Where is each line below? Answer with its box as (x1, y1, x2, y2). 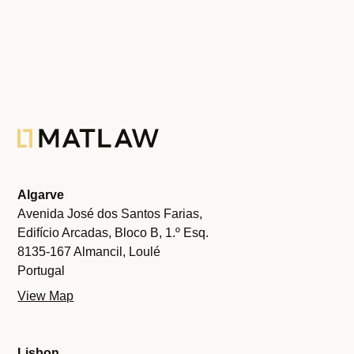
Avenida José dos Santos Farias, (17, 207, 203, 220)
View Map (17, 289, 74, 303)
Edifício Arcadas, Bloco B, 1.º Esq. (17, 226, 209, 239)
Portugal (17, 264, 66, 277)
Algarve (17, 188, 65, 201)
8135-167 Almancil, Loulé (17, 245, 161, 258)
